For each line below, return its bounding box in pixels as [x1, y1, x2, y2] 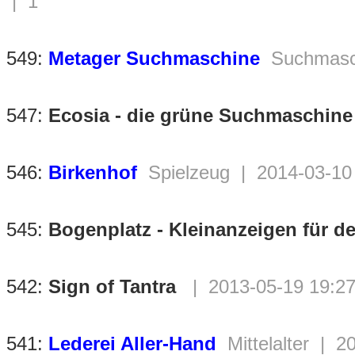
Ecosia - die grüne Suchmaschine [48, 105, 353, 127]
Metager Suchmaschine [48, 48, 260, 70]
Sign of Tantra [48, 276, 176, 298]
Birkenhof [48, 162, 137, 184]
